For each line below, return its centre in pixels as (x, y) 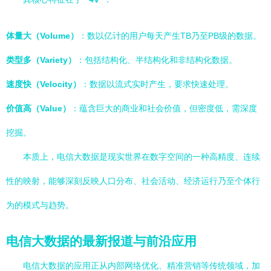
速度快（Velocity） (44, 84)
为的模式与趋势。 (40, 205)
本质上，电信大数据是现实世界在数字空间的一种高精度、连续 (142, 157)
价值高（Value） (38, 108)
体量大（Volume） (42, 36)
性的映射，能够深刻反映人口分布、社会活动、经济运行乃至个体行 (133, 181)
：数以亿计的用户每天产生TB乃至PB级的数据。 (170, 36)
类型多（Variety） (41, 60)
